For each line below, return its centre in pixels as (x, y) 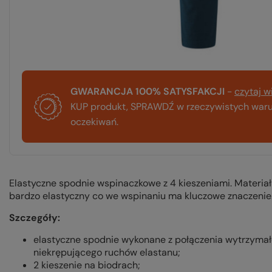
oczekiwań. (94, 122)
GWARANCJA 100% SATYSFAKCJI (148, 91)
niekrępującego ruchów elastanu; (107, 252)
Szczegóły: (35, 218)
